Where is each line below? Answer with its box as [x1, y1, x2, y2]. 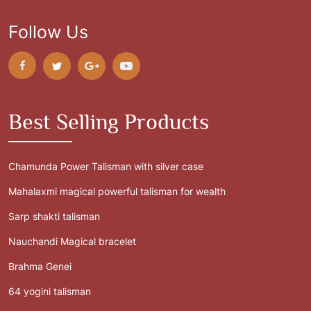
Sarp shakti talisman [8, 210, 100, 223]
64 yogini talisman [8, 285, 91, 298]
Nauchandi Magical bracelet [8, 235, 136, 248]
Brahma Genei [8, 260, 72, 273]
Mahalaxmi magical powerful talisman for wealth [8, 185, 226, 198]
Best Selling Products [8, 109, 209, 135]
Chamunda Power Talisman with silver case [8, 160, 203, 173]
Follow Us [8, 21, 88, 42]
